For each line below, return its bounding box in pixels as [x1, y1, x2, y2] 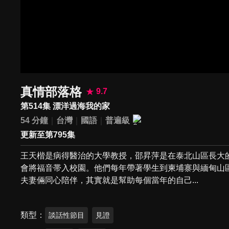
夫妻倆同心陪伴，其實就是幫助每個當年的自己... [20, 176, 199, 185]
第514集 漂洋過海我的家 [20, 101, 110, 110]
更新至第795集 [20, 130, 76, 140]
